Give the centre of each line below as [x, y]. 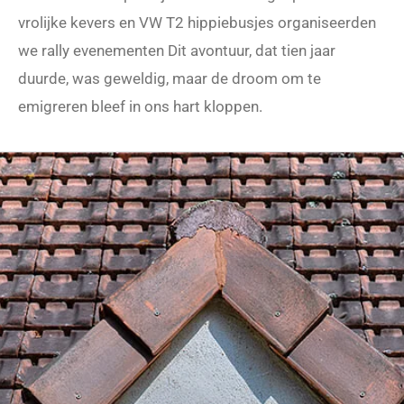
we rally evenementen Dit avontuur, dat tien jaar [177, 50]
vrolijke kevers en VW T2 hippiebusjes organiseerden [197, 22]
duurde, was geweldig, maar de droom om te [170, 78]
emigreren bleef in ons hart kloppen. [142, 106]
